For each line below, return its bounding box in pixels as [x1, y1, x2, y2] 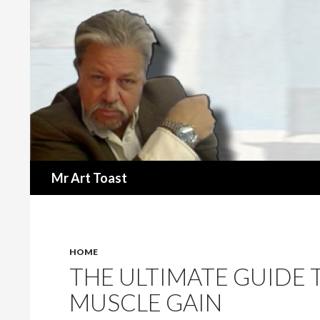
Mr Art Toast [51, 170, 127, 186]
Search [33, 161, 66, 175]
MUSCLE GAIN [69, 288, 222, 316]
